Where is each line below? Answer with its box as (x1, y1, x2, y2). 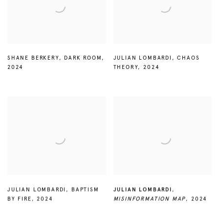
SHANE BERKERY (7, 54, 59, 61)
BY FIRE (7, 195, 32, 202)
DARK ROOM (64, 54, 102, 61)
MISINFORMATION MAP (113, 195, 186, 202)
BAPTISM (71, 186, 99, 193)
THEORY (113, 63, 138, 70)
